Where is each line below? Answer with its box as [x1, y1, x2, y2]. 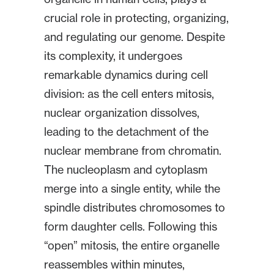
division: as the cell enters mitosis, [44, 87, 214, 100]
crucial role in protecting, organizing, [44, 11, 229, 24]
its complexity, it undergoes [44, 49, 182, 62]
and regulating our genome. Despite [44, 30, 225, 43]
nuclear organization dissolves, [44, 106, 199, 119]
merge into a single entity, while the [44, 182, 220, 195]
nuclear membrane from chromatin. [44, 144, 221, 157]
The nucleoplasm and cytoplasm [44, 163, 207, 176]
